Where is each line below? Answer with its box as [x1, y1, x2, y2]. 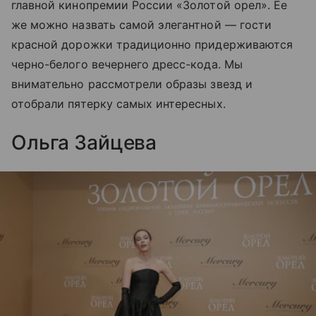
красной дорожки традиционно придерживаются [11, 37, 293, 52]
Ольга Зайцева [11, 130, 157, 155]
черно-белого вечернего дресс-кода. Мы [11, 57, 243, 72]
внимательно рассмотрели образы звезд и [11, 77, 253, 92]
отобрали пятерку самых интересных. [11, 97, 226, 111]
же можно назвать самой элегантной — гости [11, 18, 272, 32]
